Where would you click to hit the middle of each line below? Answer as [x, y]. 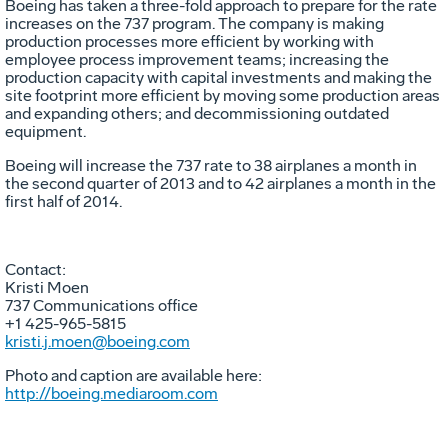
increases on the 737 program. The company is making [194, 23]
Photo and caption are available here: [133, 375]
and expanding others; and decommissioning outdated [197, 113]
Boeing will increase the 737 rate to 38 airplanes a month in [211, 165]
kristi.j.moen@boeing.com [97, 341]
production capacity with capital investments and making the [218, 77]
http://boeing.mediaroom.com [111, 393]
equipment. [45, 131]
